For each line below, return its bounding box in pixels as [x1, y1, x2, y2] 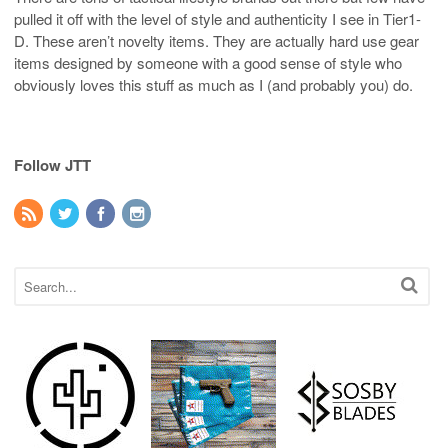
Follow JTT [14, 153, 91, 176]
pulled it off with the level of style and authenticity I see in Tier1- [14, 7, 421, 29]
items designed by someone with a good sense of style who [14, 51, 402, 73]
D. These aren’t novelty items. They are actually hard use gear [14, 29, 419, 51]
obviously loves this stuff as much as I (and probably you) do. [14, 73, 413, 95]
